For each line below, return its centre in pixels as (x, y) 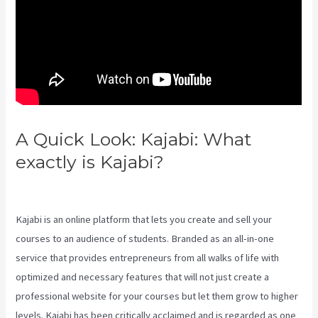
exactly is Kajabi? (93, 162)
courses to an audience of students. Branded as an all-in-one (145, 239)
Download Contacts (101, 185)
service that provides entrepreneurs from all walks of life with (148, 258)
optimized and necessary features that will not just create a (143, 277)
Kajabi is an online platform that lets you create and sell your (144, 220)
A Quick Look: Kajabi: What (134, 139)
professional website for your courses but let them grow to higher (157, 296)
